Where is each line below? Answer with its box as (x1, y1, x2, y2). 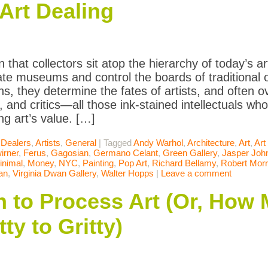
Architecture (187, 138, 234, 148)
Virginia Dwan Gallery (13, 168, 96, 179)
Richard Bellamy (152, 158, 216, 169)
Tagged (103, 138, 133, 148)
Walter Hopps (101, 168, 154, 179)
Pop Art (118, 158, 147, 169)
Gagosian (51, 148, 89, 159)
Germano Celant (93, 148, 158, 159)
